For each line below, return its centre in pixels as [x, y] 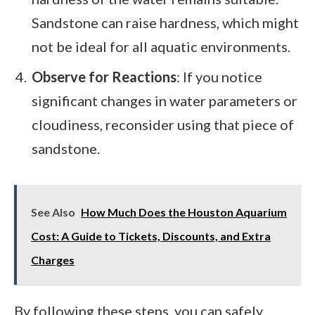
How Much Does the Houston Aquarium [184, 212]
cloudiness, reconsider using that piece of [163, 125]
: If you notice [219, 77]
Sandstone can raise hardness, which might [165, 23]
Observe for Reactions [104, 77]
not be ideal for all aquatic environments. [161, 47]
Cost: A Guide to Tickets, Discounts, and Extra [151, 236]
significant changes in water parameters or [165, 101]
